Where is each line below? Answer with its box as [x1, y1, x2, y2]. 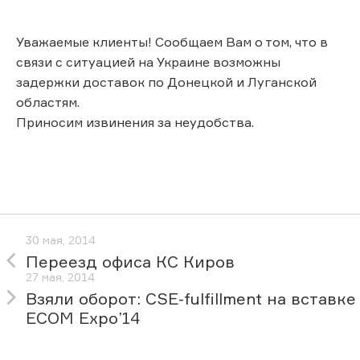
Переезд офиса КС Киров [26, 252, 235, 272]
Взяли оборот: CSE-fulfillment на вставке [26, 288, 356, 309]
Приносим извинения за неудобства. [16, 113, 254, 130]
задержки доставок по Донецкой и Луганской [16, 73, 317, 90]
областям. [16, 93, 80, 110]
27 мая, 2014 [26, 270, 95, 284]
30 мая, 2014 [26, 233, 96, 247]
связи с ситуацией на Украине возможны [16, 53, 280, 70]
